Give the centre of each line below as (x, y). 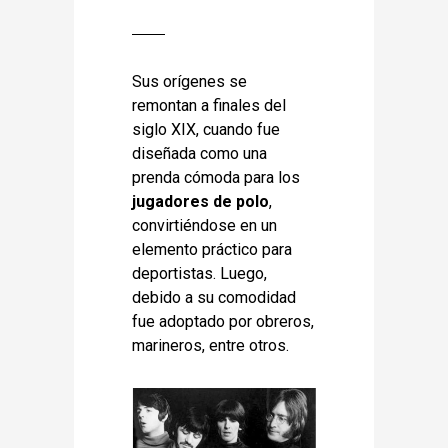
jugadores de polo (201, 201)
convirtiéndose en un (205, 225)
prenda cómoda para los (216, 177)
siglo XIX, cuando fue (206, 129)
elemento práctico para (212, 249)
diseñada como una (200, 153)
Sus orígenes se (190, 81)
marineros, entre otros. (211, 345)
